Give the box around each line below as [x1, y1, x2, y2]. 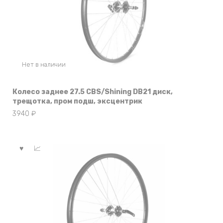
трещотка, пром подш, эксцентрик [12, 97, 142, 106]
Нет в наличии [21, 60, 66, 68]
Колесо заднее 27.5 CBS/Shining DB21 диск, [12, 87, 173, 96]
